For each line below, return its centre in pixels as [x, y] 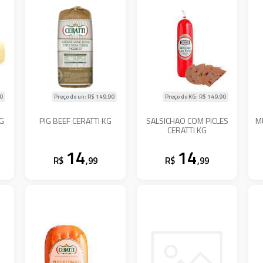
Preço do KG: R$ [186, 96]
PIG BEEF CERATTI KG [76, 120]
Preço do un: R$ [75, 96]
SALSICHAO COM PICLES [187, 120]
